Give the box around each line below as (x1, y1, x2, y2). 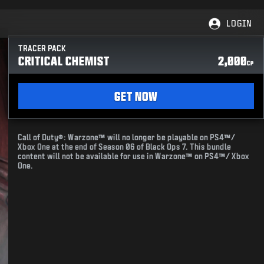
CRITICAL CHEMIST (18, 54, 110, 67)
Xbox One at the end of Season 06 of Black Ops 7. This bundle (18, 143, 232, 151)
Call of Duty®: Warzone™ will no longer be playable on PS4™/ (18, 134, 236, 141)
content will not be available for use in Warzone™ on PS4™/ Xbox (18, 153, 250, 160)
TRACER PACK (18, 45, 67, 52)
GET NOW (114, 90, 159, 103)
